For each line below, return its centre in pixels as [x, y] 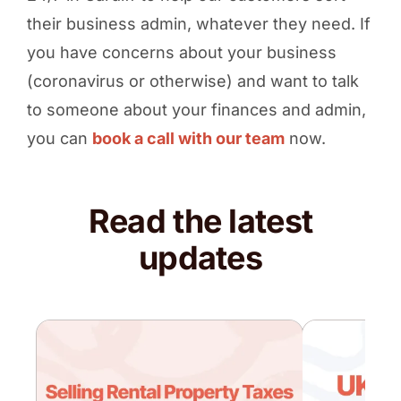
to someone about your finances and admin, [196, 109]
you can [59, 138]
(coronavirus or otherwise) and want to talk [192, 81]
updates [200, 257]
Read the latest [200, 221]
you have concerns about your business [181, 52]
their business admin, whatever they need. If [198, 23]
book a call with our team [188, 138]
